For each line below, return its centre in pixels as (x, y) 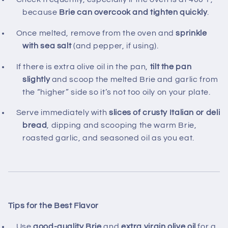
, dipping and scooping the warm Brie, (122, 125)
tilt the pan (171, 66)
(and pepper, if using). (115, 46)
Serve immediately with (62, 113)
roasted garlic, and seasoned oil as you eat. (108, 138)
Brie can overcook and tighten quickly (133, 12)
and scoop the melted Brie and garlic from (134, 79)
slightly (36, 79)
